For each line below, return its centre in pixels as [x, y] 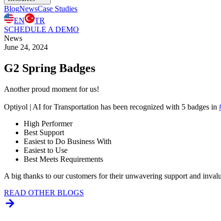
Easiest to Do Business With [68, 141]
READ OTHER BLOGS [44, 192]
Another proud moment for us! [53, 89]
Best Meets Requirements [63, 159]
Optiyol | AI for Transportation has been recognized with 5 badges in [111, 107]
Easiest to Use [46, 150]
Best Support [44, 132]
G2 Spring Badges [50, 68]
